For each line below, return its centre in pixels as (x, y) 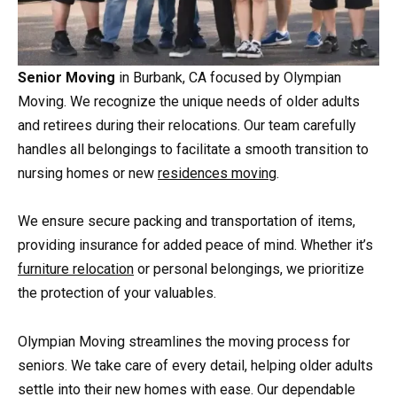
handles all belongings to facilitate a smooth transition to (193, 150)
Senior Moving (66, 78)
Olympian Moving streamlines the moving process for (184, 341)
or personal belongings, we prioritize (249, 269)
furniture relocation (76, 269)
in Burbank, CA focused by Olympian (228, 78)
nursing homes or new (88, 174)
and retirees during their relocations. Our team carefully (187, 126)
